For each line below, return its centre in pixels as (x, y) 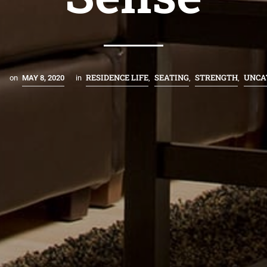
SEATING (172, 77)
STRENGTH (217, 77)
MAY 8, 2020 (44, 77)
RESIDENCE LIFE (117, 77)
